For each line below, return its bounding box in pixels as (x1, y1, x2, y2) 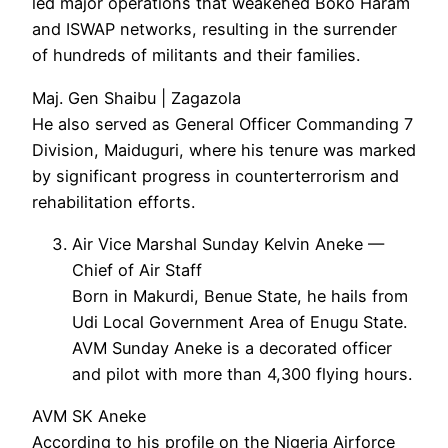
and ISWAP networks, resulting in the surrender (32, 19, 397, 40)
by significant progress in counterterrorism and (32, 165, 399, 186)
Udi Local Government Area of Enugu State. (72, 311, 407, 332)
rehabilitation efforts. (32, 191, 195, 212)
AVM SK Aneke (32, 406, 146, 427)
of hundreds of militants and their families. (32, 45, 360, 66)
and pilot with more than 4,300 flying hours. (72, 363, 412, 384)
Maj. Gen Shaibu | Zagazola (32, 87, 241, 108)
